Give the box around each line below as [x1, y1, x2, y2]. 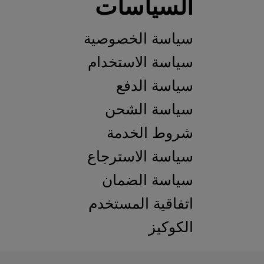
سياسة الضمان [102, 171, 194, 189]
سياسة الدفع [116, 77, 194, 94]
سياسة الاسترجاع [87, 147, 194, 165]
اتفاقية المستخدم [88, 194, 194, 212]
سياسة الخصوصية [84, 29, 194, 47]
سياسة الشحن [105, 100, 194, 118]
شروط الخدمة [107, 124, 194, 141]
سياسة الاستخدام [88, 53, 194, 71]
